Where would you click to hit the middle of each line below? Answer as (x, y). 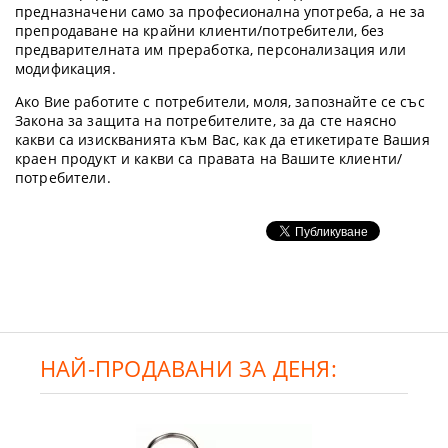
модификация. (67, 68)
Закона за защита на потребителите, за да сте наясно (206, 120)
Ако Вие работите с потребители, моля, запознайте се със (220, 101)
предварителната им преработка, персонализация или (210, 49)
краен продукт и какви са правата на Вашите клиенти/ (209, 158)
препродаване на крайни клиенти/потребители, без (200, 30)
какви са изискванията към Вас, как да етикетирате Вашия (222, 139)
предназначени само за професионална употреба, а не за (220, 11)
